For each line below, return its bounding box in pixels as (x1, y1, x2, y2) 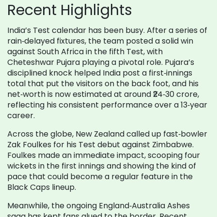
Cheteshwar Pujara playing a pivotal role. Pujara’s (7, 57, 194, 68)
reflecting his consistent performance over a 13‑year (7, 99, 207, 110)
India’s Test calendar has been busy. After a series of (7, 25, 207, 36)
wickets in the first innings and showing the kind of (7, 160, 196, 171)
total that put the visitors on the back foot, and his (7, 78, 199, 89)
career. (7, 110, 35, 121)
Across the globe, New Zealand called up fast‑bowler (7, 128, 207, 139)
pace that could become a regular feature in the (7, 171, 193, 182)
